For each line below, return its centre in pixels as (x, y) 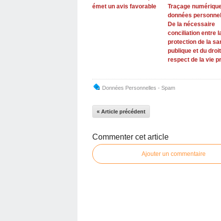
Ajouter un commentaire (174, 154)
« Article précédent (121, 111)
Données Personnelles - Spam (139, 88)
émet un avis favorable (124, 6)
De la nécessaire (191, 24)
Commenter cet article (130, 137)
